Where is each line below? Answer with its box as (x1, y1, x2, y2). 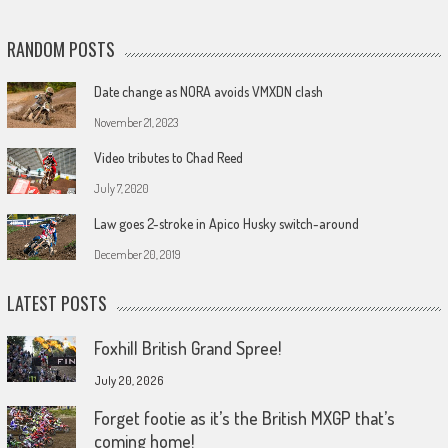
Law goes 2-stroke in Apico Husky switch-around (93, 214, 359, 232)
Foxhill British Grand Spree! (93, 336, 281, 359)
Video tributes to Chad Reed (93, 148, 243, 166)
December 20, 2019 (93, 246, 181, 262)
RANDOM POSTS (6, 35, 115, 62)
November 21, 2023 (93, 114, 178, 130)
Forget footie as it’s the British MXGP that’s (93, 406, 395, 429)
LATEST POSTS (6, 289, 107, 316)
